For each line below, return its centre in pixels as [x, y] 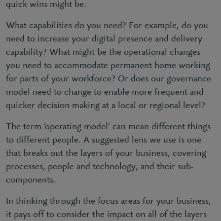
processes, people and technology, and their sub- [100, 167]
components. [31, 180]
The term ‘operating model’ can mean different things [108, 127]
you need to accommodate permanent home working [108, 66]
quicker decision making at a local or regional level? [106, 106]
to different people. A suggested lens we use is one [104, 140]
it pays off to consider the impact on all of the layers [106, 215]
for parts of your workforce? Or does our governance [109, 79]
